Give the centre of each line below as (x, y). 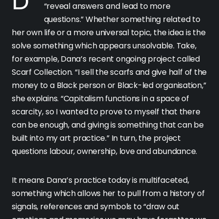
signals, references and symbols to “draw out (96, 207)
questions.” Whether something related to (122, 20)
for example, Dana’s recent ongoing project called (106, 59)
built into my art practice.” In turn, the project (97, 138)
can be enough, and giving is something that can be (108, 125)
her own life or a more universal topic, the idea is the (109, 33)
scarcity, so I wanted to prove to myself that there (106, 112)
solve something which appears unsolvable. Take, (104, 46)
